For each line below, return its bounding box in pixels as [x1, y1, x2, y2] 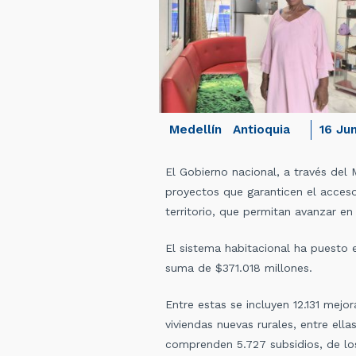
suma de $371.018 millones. [164, 261, 312, 274]
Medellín [168, 122, 222, 137]
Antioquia [233, 122, 291, 137]
